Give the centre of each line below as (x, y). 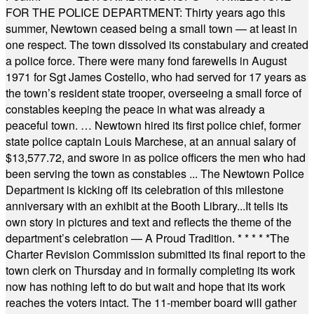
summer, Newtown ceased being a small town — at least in (151, 28)
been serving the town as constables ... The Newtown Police (155, 173)
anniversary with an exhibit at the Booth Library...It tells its (147, 206)
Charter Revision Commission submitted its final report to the (156, 254)
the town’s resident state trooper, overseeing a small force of (153, 93)
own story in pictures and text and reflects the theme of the (149, 222)
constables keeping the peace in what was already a (135, 109)
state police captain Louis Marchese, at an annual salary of (151, 141)
